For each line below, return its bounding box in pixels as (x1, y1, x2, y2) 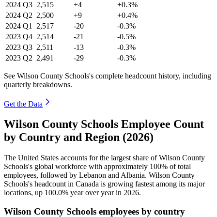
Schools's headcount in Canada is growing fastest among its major (4, 180, 205, 188)
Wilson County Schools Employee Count (4, 118, 204, 131)
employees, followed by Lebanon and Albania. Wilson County (4, 171, 195, 180)
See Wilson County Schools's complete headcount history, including (4, 71, 211, 80)
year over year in (68, 188, 124, 197)
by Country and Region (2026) (4, 131, 154, 144)
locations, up (4, 188, 45, 197)
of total (168, 162, 191, 171)
